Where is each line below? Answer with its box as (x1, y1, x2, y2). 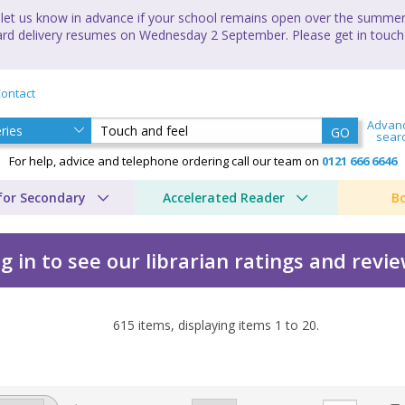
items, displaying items (135, 316, 275, 334)
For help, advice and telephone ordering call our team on (8, 152, 322, 169)
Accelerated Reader (163, 188, 285, 206)
